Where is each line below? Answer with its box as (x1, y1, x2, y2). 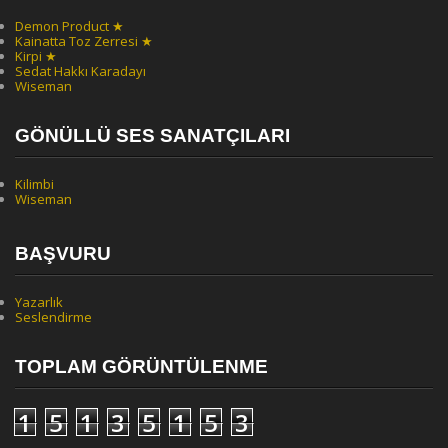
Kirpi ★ (15, 47, 57, 65)
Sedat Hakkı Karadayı (15, 62, 146, 80)
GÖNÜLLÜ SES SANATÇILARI (15, 125, 290, 146)
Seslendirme (15, 308, 92, 326)
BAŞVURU (15, 243, 111, 264)
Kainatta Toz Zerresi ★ (15, 32, 153, 50)
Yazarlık (15, 293, 63, 311)
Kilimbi (15, 175, 54, 193)
